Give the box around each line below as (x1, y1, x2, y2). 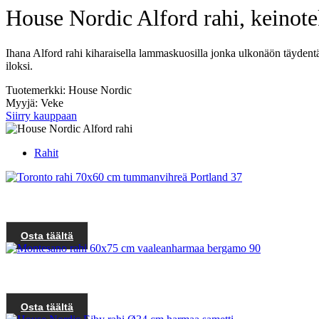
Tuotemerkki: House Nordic (6, 83, 132, 96)
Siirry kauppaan (6, 109, 77, 122)
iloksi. (6, 59, 33, 72)
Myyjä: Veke (6, 96, 63, 109)
